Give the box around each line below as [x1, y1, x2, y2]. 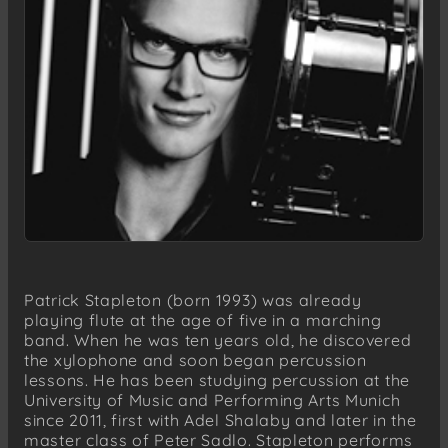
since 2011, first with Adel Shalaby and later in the [24, 409, 417, 430]
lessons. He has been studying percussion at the [24, 369, 410, 390]
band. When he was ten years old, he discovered [24, 329, 412, 350]
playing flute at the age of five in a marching [24, 309, 382, 330]
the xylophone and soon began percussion [24, 349, 367, 370]
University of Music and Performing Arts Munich [24, 389, 401, 410]
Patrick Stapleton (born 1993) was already [24, 289, 362, 310]
